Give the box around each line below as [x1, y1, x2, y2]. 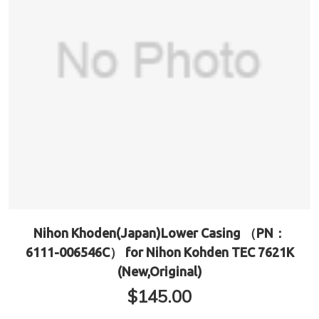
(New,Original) [117, 264, 202, 279]
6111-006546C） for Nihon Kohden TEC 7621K [25, 245, 294, 260]
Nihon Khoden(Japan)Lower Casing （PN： [33, 226, 286, 241]
